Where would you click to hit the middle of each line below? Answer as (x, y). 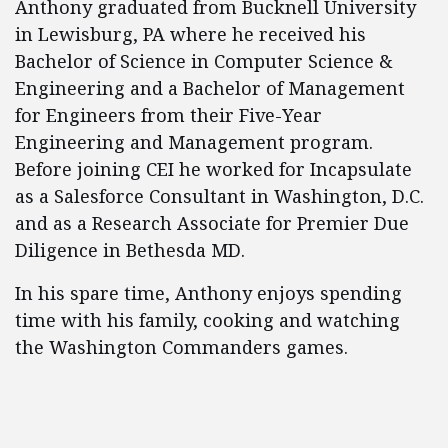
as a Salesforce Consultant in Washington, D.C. (219, 195)
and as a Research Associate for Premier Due (212, 222)
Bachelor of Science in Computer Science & (203, 60)
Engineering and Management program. (194, 141)
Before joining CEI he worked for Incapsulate (213, 168)
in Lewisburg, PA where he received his (190, 33)
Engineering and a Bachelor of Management (210, 87)
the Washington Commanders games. (181, 346)
